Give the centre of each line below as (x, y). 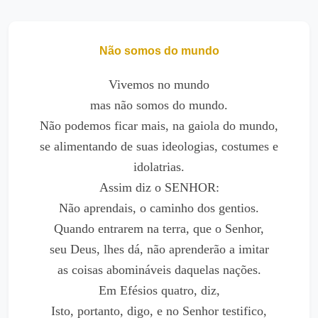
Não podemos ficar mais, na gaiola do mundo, (159, 126)
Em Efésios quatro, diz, (159, 290)
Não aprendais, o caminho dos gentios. (159, 208)
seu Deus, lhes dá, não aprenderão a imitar (159, 249)
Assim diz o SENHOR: (159, 187)
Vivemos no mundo (159, 84)
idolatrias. (159, 167)
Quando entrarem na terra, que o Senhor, (159, 229)
